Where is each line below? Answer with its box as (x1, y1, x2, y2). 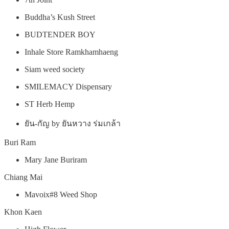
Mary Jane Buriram (25, 155, 87, 164)
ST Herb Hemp (25, 99, 75, 108)
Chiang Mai (4, 172, 42, 181)
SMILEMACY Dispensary (25, 82, 112, 91)
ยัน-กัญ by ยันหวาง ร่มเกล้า (25, 119, 121, 128)
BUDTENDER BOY (25, 30, 96, 39)
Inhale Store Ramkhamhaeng (25, 47, 118, 56)
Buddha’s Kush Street (25, 12, 95, 21)
